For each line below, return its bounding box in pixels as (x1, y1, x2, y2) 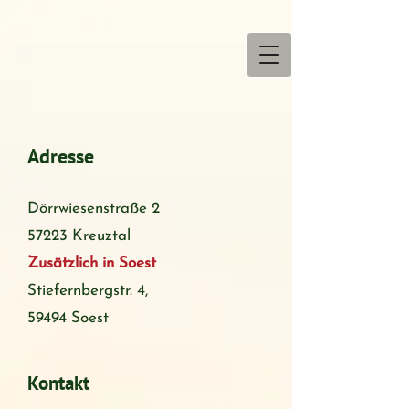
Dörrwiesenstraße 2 (27, 201, 160, 216)
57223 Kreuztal (27, 228, 131, 244)
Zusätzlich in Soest (27, 256, 156, 271)
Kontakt (27, 371, 89, 395)
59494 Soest (27, 310, 109, 326)
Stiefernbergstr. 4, (27, 283, 152, 299)
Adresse (27, 143, 94, 169)
